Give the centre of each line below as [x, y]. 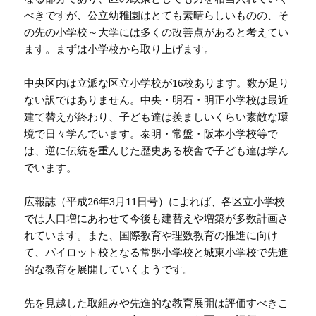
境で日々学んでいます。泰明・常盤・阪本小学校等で [151, 134]
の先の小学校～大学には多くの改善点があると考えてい [157, 32]
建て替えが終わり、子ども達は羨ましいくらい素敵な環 [157, 117]
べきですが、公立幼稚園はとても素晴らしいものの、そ [157, 15]
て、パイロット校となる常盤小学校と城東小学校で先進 [157, 252]
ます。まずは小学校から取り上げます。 [120, 49]
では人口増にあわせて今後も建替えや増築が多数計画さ [157, 218]
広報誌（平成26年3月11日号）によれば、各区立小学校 [155, 201]
